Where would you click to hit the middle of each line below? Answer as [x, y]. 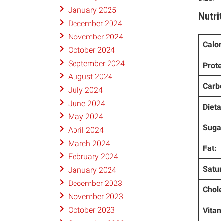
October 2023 [91, 210]
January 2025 [92, 10]
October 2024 [91, 50]
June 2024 [86, 104]
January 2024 [92, 170]
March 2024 [89, 144]
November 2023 [95, 197]
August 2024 [90, 77]
